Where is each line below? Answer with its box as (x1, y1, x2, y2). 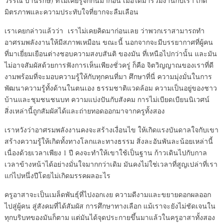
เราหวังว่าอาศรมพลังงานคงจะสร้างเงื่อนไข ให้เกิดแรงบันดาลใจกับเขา (4, 125, 219, 134)
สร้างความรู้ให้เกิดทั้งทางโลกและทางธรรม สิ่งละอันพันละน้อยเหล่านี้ (4, 136, 213, 146)
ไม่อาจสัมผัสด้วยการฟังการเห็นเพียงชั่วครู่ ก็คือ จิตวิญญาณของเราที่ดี (4, 60, 214, 70)
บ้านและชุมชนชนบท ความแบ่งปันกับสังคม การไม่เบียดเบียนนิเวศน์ (4, 95, 210, 104)
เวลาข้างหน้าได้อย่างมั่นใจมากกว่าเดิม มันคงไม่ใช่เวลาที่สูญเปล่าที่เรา (4, 159, 218, 169)
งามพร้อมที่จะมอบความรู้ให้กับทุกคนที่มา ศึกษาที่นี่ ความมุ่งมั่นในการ (4, 72, 212, 81)
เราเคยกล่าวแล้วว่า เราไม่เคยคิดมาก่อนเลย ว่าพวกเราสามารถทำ (4, 26, 205, 35)
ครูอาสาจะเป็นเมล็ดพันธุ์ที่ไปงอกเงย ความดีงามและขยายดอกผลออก (4, 190, 211, 199)
